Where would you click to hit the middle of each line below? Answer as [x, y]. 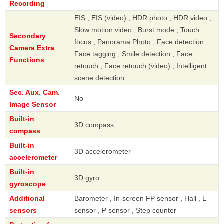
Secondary [28, 36]
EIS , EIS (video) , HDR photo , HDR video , [143, 18]
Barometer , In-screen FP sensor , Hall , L [140, 199]
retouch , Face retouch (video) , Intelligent [141, 66]
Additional [27, 199]
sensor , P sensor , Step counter [125, 211]
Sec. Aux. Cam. [35, 93]
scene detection [99, 78]
